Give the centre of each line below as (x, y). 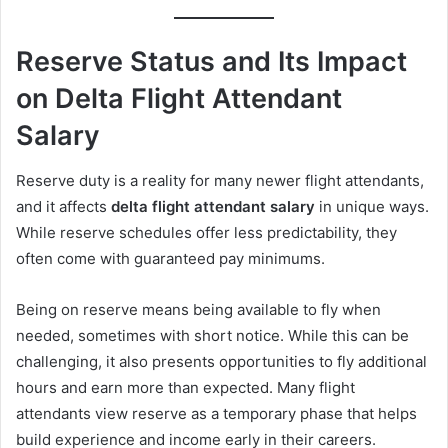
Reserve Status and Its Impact (211, 62)
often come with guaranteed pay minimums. (170, 258)
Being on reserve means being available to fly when (198, 309)
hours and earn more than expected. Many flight (185, 387)
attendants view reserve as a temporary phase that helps (216, 413)
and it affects (63, 206)
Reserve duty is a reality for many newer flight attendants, (220, 180)
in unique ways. (372, 206)
